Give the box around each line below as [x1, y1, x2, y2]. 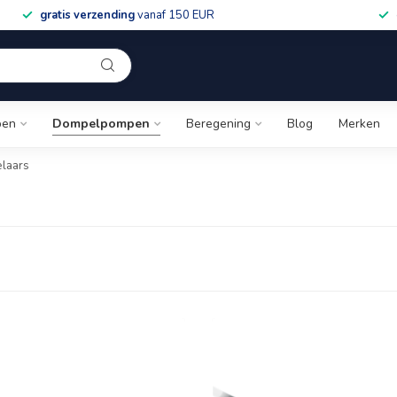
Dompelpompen [52, 115, 150, 132]
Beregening [186, 115, 251, 132]
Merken [339, 115, 380, 132]
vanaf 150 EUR [134, 7, 214, 23]
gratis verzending [39, 7, 135, 23]
